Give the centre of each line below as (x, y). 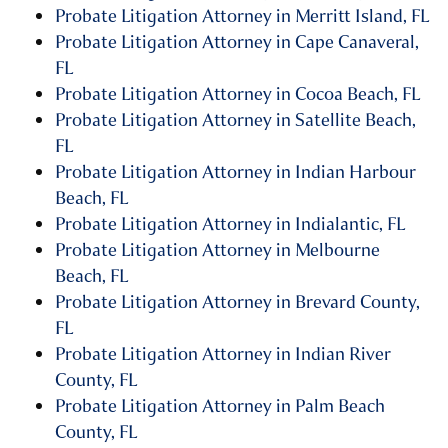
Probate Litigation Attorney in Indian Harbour (235, 172)
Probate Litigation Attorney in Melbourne (217, 250)
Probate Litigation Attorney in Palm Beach (220, 406)
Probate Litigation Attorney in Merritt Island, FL (242, 16)
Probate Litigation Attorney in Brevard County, (237, 302)
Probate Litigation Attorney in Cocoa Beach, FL (237, 94)
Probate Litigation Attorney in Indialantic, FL (230, 224)
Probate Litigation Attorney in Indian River (223, 354)
